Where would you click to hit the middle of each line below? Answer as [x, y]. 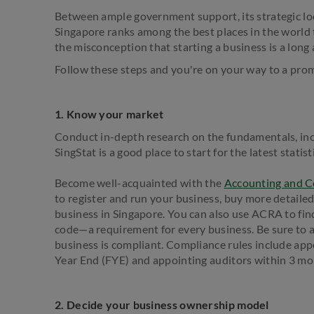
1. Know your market [109, 114]
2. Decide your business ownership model [163, 304]
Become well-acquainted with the [139, 182]
